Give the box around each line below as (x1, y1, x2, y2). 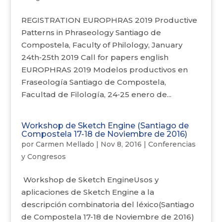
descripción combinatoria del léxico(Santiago (21, 200, 194, 209)
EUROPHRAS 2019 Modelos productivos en (21, 65, 188, 74)
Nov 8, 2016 (100, 140, 142, 149)
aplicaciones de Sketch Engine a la (21, 187, 154, 197)
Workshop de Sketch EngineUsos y (21, 175, 159, 184)
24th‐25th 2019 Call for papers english (21, 53, 168, 62)
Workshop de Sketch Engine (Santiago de (21, 121, 189, 130)
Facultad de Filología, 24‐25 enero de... (21, 90, 171, 99)
